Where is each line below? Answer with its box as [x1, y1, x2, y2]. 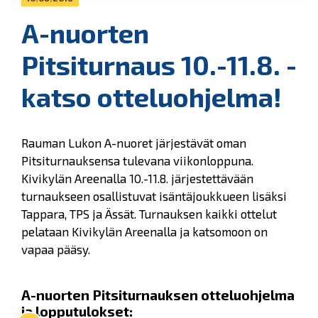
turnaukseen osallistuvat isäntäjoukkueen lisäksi [21, 189, 287, 204]
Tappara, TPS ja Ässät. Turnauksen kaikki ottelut [21, 207, 277, 221]
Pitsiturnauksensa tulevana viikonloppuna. [21, 153, 253, 168]
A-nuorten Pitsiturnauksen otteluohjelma [21, 285, 295, 303]
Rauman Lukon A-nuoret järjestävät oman [21, 136, 246, 150]
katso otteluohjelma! [21, 81, 282, 114]
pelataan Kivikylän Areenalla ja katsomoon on [21, 224, 268, 239]
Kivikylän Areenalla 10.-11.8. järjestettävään [21, 171, 253, 186]
